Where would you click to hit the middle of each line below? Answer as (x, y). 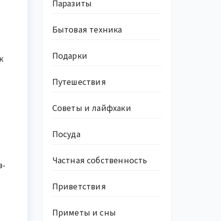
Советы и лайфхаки (92, 108)
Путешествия (79, 81)
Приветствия (79, 186)
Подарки (70, 55)
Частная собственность (100, 160)
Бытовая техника (87, 29)
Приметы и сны (84, 212)
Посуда (66, 134)
